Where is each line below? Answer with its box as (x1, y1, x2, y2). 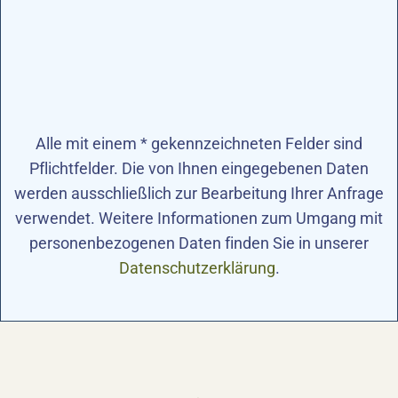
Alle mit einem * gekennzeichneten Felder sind (36, 134, 362, 154)
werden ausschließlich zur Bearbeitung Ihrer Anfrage (14, 184, 384, 203)
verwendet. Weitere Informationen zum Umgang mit (15, 209, 383, 228)
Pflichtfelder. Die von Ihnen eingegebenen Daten (29, 159, 369, 179)
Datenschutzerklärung (118, 259, 275, 278)
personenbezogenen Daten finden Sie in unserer (29, 234, 369, 253)
